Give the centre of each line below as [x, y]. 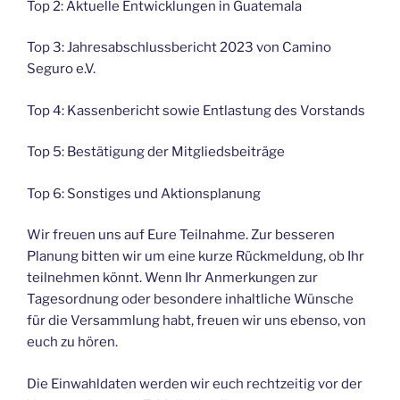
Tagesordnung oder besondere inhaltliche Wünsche [190, 300]
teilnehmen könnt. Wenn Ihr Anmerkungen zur [172, 278]
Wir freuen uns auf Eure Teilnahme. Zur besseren [181, 235]
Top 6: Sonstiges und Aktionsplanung [144, 193]
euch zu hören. [72, 342]
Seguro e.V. [61, 69]
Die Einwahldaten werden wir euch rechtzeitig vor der [195, 383]
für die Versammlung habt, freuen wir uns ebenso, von [196, 321]
